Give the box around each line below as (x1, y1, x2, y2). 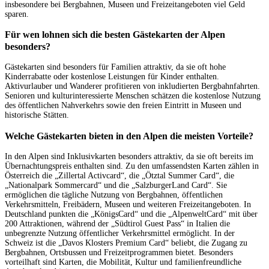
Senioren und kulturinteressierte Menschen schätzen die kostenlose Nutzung (5, 91, 261, 101)
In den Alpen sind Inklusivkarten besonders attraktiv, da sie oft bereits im (5, 152, 253, 162)
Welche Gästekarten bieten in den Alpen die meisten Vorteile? (5, 130, 253, 142)
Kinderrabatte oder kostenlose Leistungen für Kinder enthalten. (5, 72, 219, 82)
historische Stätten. (5, 110, 69, 120)
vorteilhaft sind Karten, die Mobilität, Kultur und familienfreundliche (5, 258, 241, 267)
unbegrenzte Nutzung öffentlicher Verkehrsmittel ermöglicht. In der (5, 229, 235, 238)
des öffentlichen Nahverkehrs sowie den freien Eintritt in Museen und (5, 101, 241, 110)
